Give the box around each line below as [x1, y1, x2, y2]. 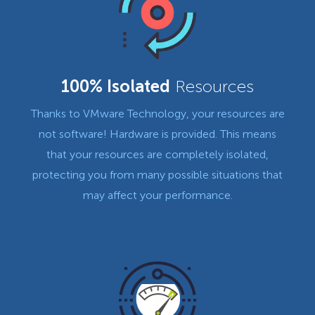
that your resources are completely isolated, [46, 147, 269, 161]
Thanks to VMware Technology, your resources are [30, 106, 285, 120]
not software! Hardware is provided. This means [39, 127, 276, 141]
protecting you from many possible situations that [32, 167, 283, 181]
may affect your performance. [82, 188, 233, 202]
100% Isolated [61, 75, 170, 96]
